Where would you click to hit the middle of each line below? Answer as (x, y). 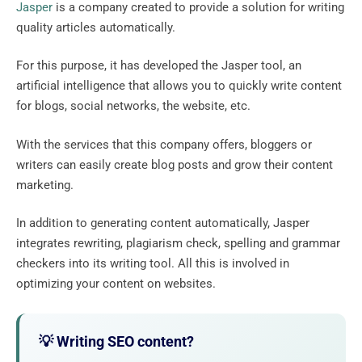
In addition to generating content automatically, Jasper (163, 223)
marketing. (46, 185)
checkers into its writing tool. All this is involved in (153, 264)
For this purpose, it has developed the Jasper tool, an (159, 66)
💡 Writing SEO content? (116, 342)
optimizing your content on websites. (118, 284)
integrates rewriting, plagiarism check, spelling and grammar (178, 244)
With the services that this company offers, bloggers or (164, 144)
